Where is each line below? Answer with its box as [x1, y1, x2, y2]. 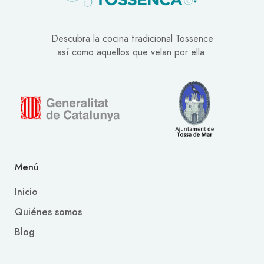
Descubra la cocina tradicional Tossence [51, 32, 213, 45]
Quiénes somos [15, 205, 82, 219]
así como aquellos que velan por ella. [57, 45, 207, 59]
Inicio [15, 185, 38, 199]
